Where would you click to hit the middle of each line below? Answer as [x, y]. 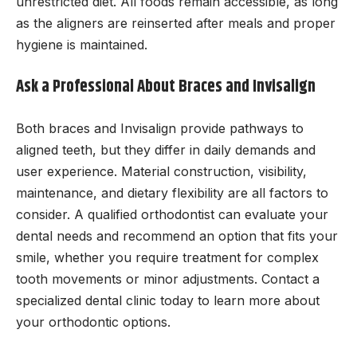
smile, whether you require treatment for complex [167, 258]
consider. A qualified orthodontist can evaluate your [172, 215]
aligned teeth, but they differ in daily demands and [166, 150]
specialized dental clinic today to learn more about [168, 301]
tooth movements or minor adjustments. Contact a [168, 279]
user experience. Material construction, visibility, [161, 172]
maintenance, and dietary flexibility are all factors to [172, 193]
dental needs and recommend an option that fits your [177, 236]
